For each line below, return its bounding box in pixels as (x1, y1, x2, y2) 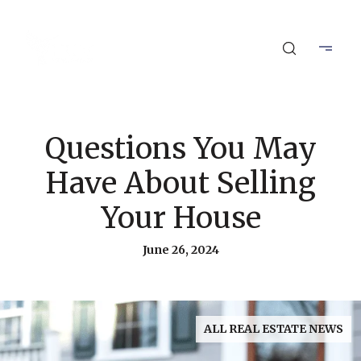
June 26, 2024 (142, 243, 219, 257)
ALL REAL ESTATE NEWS (204, 322, 343, 336)
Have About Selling (45, 165, 316, 201)
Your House (100, 200, 261, 236)
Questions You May (44, 131, 317, 167)
